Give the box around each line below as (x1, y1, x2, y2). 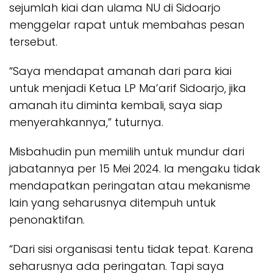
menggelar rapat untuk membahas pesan (9, 17, 244, 33)
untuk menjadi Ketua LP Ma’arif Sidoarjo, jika (9, 80, 246, 96)
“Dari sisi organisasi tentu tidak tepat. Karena (9, 241, 253, 257)
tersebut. (9, 34, 57, 50)
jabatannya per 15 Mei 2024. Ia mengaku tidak (9, 161, 260, 177)
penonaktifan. (9, 212, 85, 228)
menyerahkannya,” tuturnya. (9, 115, 163, 130)
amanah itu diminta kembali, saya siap (9, 97, 222, 113)
